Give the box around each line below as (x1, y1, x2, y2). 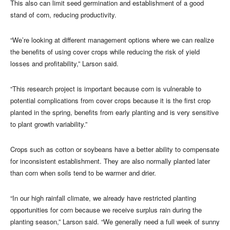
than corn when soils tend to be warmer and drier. (10, 167, 156, 178)
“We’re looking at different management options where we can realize (10, 34, 214, 45)
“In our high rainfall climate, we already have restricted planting (10, 193, 196, 203)
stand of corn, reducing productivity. (10, 9, 117, 20)
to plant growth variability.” (10, 119, 87, 129)
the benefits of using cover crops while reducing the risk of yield (10, 46, 200, 56)
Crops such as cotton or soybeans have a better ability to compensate (10, 144, 219, 154)
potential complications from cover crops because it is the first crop (10, 95, 210, 105)
